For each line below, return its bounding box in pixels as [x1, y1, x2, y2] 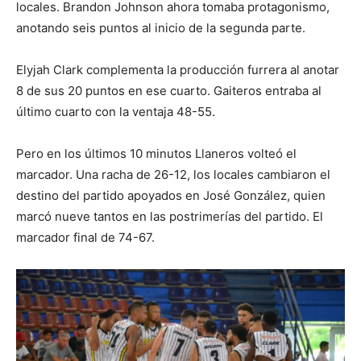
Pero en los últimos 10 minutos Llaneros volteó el [16, 145, 297, 161]
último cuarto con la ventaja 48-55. [16, 103, 215, 119]
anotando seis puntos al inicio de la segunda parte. [16, 19, 305, 35]
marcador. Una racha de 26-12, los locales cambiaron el [16, 166, 330, 182]
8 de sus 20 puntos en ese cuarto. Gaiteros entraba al [16, 82, 322, 98]
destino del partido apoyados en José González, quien [16, 187, 326, 203]
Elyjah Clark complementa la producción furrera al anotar [16, 61, 339, 77]
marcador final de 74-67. [16, 229, 155, 245]
